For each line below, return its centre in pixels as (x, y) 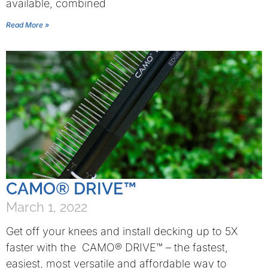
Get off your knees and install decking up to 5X (122, 231)
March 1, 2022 (47, 207)
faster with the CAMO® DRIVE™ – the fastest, (117, 247)
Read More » (28, 25)
